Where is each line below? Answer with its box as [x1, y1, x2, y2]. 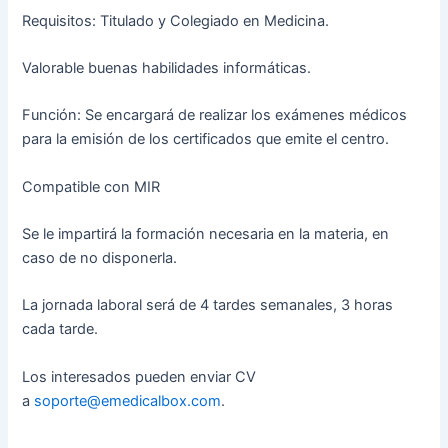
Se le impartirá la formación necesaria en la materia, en [22, 225, 390, 244]
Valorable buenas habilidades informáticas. [22, 59, 312, 78]
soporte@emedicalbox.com [34, 391, 222, 410]
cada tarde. [22, 320, 99, 339]
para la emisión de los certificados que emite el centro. [22, 130, 390, 149]
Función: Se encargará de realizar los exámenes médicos [22, 106, 408, 125]
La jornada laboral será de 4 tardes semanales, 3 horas [22, 296, 394, 315]
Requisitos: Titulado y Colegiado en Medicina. [22, 11, 330, 30]
